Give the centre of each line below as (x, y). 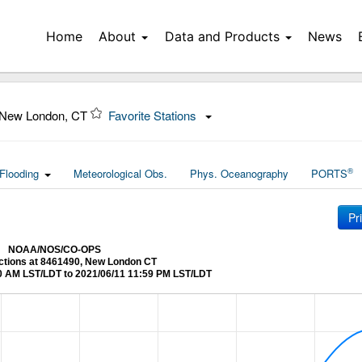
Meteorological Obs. (120, 173)
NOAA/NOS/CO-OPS (54, 250)
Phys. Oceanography (239, 173)
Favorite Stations (154, 115)
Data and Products (222, 36)
